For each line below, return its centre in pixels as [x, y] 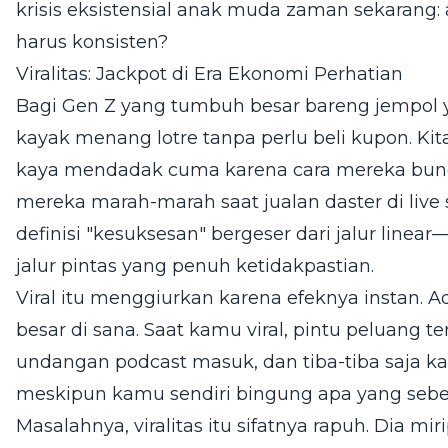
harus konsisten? [92, 42]
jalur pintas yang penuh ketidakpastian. [195, 266]
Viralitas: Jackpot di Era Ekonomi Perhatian [209, 74]
